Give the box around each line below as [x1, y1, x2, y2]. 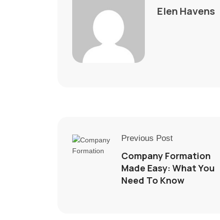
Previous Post [121, 133, 173, 143]
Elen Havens [157, 4, 215, 18]
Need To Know [121, 174, 186, 186]
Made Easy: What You [121, 162, 215, 174]
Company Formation [121, 149, 211, 162]
